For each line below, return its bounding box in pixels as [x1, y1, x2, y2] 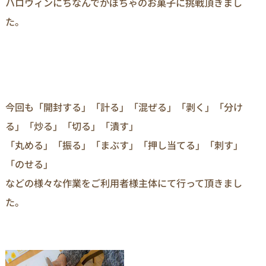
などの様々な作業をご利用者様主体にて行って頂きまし [5, 176, 242, 191]
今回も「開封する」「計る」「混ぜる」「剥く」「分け [5, 100, 243, 115]
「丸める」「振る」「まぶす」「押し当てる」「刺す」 [5, 138, 243, 153]
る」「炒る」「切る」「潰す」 [5, 119, 138, 134]
